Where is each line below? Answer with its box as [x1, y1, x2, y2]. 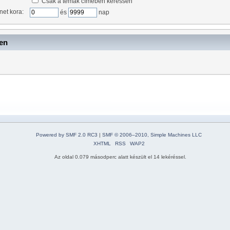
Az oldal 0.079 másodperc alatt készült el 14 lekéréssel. [54, 154, 186, 160]
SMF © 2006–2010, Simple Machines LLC [102, 131, 202, 138]
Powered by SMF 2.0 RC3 [36, 131, 98, 138]
